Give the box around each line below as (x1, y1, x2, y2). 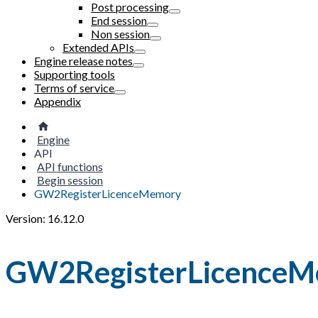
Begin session (37, 173, 103, 187)
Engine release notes (34, 54, 133, 67)
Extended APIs (62, 40, 134, 54)
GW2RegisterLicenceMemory (34, 187, 181, 200)
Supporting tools (34, 67, 115, 81)
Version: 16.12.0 (6, 212, 84, 225)
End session (91, 13, 147, 27)
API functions (37, 160, 103, 173)
